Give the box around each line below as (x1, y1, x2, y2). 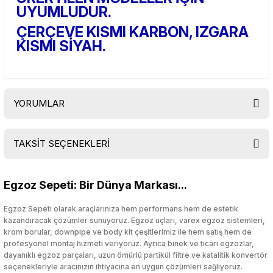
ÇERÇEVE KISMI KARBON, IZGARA (16, 23, 249, 41)
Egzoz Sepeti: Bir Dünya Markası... (4, 179, 187, 191)
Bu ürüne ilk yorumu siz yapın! (80, 158, 193, 168)
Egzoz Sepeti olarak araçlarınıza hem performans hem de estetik (4, 204, 238, 213)
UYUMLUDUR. (16, 3, 112, 21)
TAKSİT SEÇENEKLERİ (13, 138, 110, 149)
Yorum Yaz (118, 195, 155, 204)
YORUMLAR (13, 97, 65, 109)
